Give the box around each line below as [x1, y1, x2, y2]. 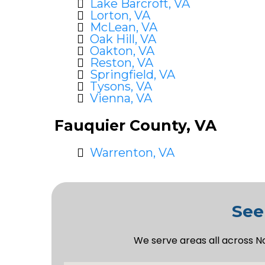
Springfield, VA [90, 67, 175, 82]
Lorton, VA [90, 8, 150, 22]
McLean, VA [90, 20, 157, 34]
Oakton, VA [90, 44, 154, 58]
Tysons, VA [90, 79, 152, 93]
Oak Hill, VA [90, 32, 156, 46]
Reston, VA [90, 56, 153, 70]
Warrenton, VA [90, 146, 174, 160]
